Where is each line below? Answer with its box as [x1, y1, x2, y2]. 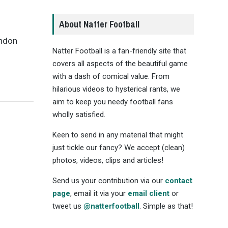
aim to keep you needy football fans [52, 97, 173, 106]
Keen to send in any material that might [52, 130, 183, 139]
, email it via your [70, 188, 128, 198]
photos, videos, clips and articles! [52, 155, 163, 165]
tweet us [52, 201, 83, 211]
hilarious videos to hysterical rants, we [52, 84, 180, 94]
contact [164, 176, 192, 185]
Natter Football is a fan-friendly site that [52, 46, 186, 55]
